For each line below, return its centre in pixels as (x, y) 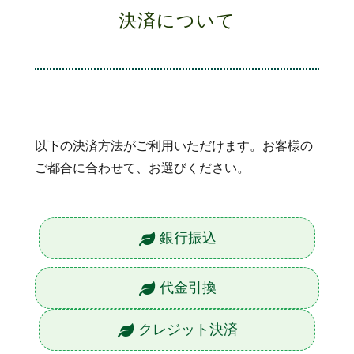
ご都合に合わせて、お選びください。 (143, 168)
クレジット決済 (188, 330)
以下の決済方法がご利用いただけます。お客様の (174, 146)
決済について (177, 21)
